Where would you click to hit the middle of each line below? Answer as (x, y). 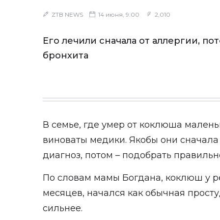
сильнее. (63, 208)
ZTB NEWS (67, 14)
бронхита (66, 55)
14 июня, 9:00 (118, 14)
